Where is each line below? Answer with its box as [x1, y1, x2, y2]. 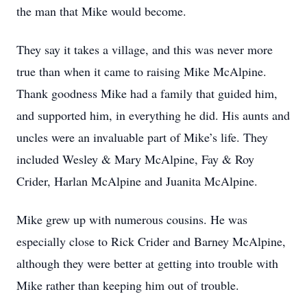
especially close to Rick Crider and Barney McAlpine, [16, 233, 286, 249]
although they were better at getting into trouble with [16, 255, 278, 271]
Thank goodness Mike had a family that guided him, [16, 85, 278, 101]
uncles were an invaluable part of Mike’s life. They [16, 129, 268, 145]
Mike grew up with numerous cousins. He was [16, 211, 247, 228]
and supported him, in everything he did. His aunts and [16, 107, 290, 123]
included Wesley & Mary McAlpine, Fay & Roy [16, 151, 254, 167]
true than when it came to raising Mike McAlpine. [16, 63, 267, 79]
